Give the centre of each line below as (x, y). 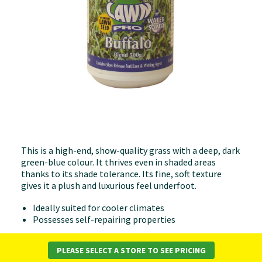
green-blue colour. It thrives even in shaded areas (118, 162)
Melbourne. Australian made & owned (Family (111, 249)
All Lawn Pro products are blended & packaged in (118, 237)
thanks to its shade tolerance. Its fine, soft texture (121, 174)
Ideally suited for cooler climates (99, 208)
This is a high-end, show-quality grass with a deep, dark (130, 150)
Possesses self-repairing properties (105, 219)
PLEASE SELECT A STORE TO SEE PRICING (131, 250)
